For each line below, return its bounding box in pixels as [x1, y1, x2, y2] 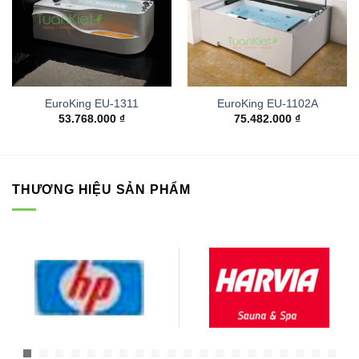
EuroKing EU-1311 [45, 98, 139, 111]
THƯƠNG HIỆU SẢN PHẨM [12, 183, 191, 197]
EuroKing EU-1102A [216, 98, 318, 111]
